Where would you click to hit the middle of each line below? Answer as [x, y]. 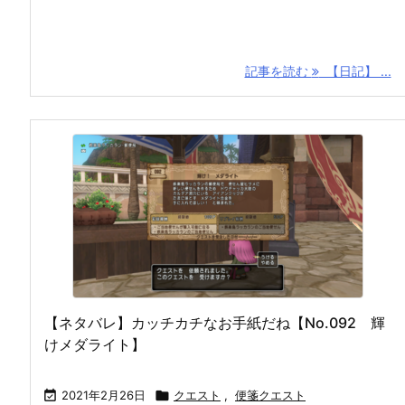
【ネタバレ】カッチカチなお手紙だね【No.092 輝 [215, 322]
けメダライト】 [95, 344]
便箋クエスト [270, 395]
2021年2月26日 [104, 395]
